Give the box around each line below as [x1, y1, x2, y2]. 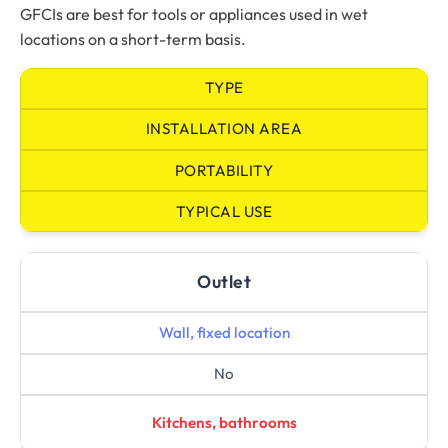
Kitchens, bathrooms [151, 412, 297, 432]
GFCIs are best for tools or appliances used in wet [20, 3, 368, 24]
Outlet [197, 270, 251, 294]
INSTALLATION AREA [145, 119, 303, 139]
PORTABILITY [174, 160, 274, 180]
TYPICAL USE [175, 201, 273, 221]
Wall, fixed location [158, 323, 290, 342]
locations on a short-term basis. [20, 28, 246, 49]
